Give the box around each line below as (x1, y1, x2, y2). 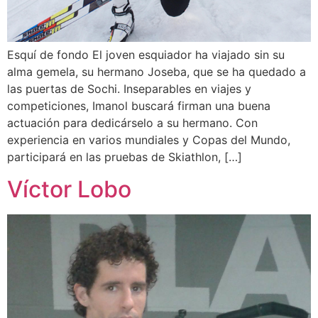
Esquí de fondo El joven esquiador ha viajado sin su (7, 48, 285, 62)
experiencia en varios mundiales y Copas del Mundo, (7, 133, 290, 148)
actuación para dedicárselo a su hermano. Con (7, 116, 258, 131)
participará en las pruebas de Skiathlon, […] (7, 150, 242, 165)
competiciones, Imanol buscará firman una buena (7, 99, 270, 114)
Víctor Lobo (7, 175, 131, 203)
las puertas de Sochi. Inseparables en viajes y (7, 82, 251, 97)
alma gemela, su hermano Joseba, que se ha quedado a (7, 65, 306, 79)
